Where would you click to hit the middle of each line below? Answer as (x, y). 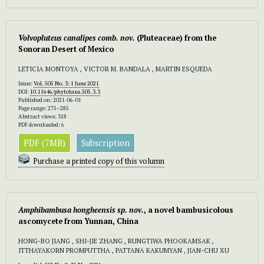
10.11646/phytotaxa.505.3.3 (65, 91)
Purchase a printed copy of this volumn (99, 161)
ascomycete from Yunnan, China (78, 221)
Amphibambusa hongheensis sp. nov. (81, 210)
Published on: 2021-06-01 (50, 100)
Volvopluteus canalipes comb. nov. (77, 38)
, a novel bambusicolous (189, 210)
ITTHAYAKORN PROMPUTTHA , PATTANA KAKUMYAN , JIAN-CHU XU (124, 250)
